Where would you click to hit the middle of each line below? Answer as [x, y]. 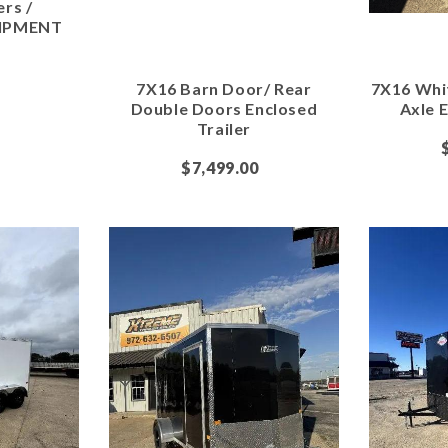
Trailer [224, 128]
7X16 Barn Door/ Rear [224, 88]
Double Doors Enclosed [224, 108]
